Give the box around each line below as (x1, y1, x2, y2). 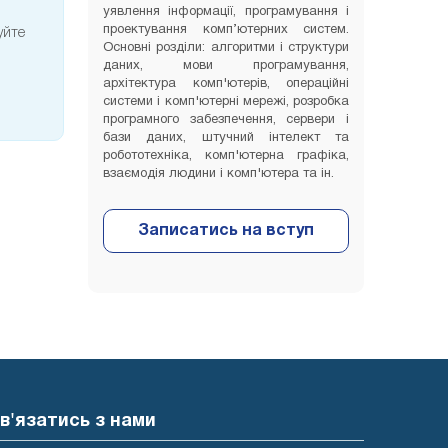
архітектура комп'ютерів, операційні (103, 78, 349, 91)
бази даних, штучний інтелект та (103, 132, 349, 145)
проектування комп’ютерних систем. (103, 24, 349, 37)
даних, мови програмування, (103, 60, 349, 73)
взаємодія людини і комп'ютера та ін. (103, 168, 334, 181)
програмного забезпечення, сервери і (103, 114, 349, 127)
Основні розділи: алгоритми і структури (103, 42, 349, 55)
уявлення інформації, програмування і (103, 6, 349, 19)
